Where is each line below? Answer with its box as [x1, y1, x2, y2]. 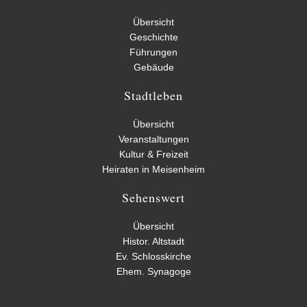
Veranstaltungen [118, 134, 189, 145]
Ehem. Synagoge [116, 266, 191, 277]
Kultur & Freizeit [119, 149, 188, 160]
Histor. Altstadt [123, 236, 184, 247]
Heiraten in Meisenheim [102, 164, 205, 175]
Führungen [130, 47, 177, 58]
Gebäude [133, 62, 174, 73]
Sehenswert [122, 189, 185, 206]
